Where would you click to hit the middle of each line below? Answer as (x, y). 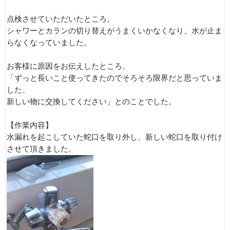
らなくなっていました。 (49, 42)
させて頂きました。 (41, 149)
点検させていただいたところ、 (61, 19)
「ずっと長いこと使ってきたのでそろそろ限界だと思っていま (114, 78)
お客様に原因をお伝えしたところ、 (68, 66)
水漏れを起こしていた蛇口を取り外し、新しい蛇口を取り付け (114, 137)
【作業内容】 (30, 125)
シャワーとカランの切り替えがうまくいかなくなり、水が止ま (114, 31)
